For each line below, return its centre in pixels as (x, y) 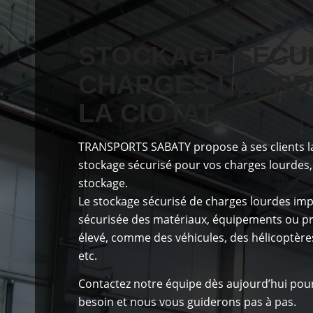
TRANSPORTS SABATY (136, 147)
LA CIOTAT (147, 114)
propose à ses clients (249, 147)
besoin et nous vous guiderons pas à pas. (188, 301)
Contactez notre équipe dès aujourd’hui (183, 283)
